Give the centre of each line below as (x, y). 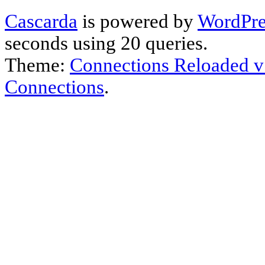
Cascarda (41, 21)
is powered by (138, 21)
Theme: (37, 65)
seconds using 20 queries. (106, 43)
